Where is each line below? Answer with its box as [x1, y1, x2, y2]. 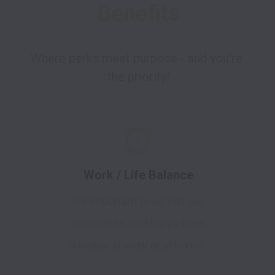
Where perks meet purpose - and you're [31, 51, 242, 66]
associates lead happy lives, [70, 217, 206, 230]
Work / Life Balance [83, 168, 193, 183]
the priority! [107, 69, 169, 85]
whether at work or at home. [69, 239, 207, 252]
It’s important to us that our [72, 195, 204, 208]
